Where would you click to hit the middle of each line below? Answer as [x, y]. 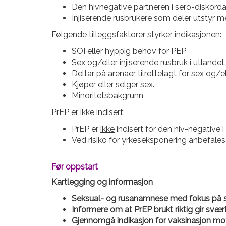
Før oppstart [75, 167]
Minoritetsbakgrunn [107, 96]
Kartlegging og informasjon [102, 182]
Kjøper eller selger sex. [113, 84]
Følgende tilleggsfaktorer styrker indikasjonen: [136, 35]
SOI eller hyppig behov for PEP [129, 51]
